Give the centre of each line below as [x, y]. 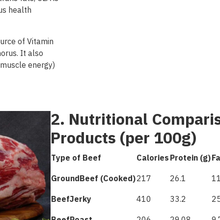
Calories [153, 158]
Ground [66, 179]
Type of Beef [76, 158]
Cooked [118, 179]
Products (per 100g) [124, 138]
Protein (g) [191, 158]
